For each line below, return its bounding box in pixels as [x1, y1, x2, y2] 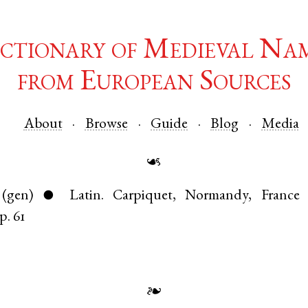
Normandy [185, 189, 249, 204]
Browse [85, 117, 128, 132]
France [261, 189, 300, 204]
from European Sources [17, 69, 291, 98]
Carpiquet [112, 189, 173, 204]
